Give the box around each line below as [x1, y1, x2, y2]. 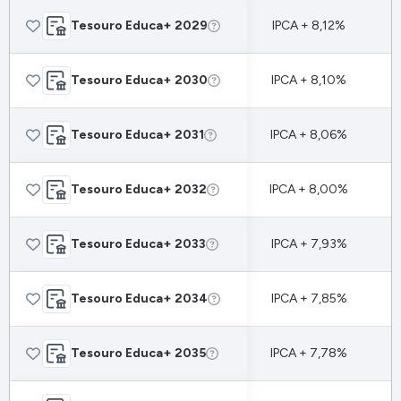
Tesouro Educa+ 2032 [71, 182, 207, 197]
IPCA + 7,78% [270, 346, 347, 361]
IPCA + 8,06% [270, 127, 347, 142]
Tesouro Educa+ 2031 [71, 127, 204, 142]
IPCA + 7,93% [270, 236, 347, 252]
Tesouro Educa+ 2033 [71, 236, 206, 252]
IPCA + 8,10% [271, 73, 346, 88]
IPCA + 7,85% [270, 291, 347, 306]
